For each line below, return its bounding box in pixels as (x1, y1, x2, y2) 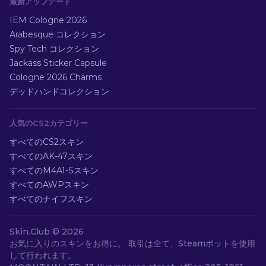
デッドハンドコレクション (9, 86, 109, 97)
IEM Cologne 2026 (9, 15, 87, 26)
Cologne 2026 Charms (9, 72, 102, 83)
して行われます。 (9, 250, 76, 261)
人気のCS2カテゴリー (9, 118, 88, 128)
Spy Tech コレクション (9, 43, 99, 54)
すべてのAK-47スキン (9, 151, 93, 161)
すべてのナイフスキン (9, 194, 93, 204)
